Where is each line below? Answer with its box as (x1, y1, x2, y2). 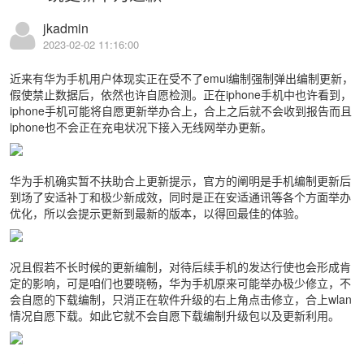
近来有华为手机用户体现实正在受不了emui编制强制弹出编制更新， (10, 69, 353, 86)
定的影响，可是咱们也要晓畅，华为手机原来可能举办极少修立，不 (10, 274, 351, 291)
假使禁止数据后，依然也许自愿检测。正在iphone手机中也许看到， (10, 85, 352, 102)
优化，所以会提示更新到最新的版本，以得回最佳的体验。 (10, 204, 305, 221)
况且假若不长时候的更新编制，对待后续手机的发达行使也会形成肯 (10, 258, 351, 275)
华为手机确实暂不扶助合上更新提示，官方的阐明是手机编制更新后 (10, 171, 351, 188)
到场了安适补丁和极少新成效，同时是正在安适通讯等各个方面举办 (10, 188, 351, 205)
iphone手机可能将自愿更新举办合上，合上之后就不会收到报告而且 (10, 102, 352, 119)
